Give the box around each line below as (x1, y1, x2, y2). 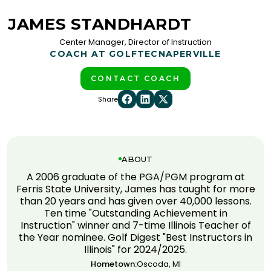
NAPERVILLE (158, 48, 221, 59)
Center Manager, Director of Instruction (59, 36, 212, 48)
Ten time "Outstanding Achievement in (44, 206, 227, 220)
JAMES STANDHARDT (8, 14, 192, 34)
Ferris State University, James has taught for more (16, 181, 255, 196)
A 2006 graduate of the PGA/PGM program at (26, 169, 245, 184)
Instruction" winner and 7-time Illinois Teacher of (20, 218, 251, 232)
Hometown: (90, 258, 137, 270)
